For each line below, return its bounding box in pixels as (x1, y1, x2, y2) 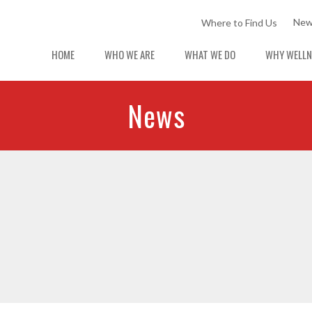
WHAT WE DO (185, 47, 235, 63)
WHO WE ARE (104, 47, 155, 63)
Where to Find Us (201, 17, 277, 29)
